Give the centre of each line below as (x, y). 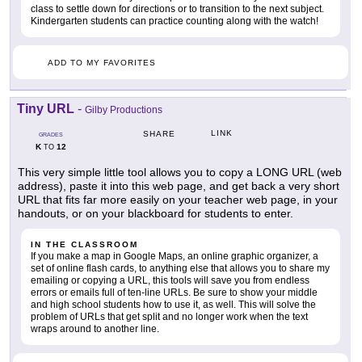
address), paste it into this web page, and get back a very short (179, 186)
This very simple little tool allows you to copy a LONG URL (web (180, 173)
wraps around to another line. (95, 329)
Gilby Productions (124, 110)
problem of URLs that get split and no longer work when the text (169, 317)
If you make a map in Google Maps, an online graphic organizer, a (175, 257)
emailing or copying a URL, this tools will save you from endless (170, 281)
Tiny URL (46, 109)
